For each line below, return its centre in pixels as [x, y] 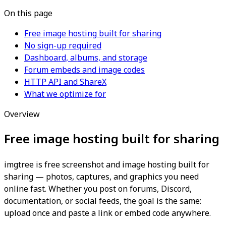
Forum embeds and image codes [84, 70]
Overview [22, 114]
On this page [28, 13]
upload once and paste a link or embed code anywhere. [107, 213]
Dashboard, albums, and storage [86, 58]
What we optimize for [65, 94]
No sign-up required [63, 46]
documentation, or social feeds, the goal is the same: [103, 201]
